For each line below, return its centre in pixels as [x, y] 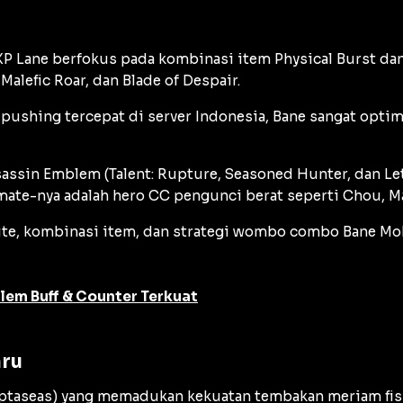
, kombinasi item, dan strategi [125, 231]
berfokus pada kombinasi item [161, 58]
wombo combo [286, 231]
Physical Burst [325, 58]
